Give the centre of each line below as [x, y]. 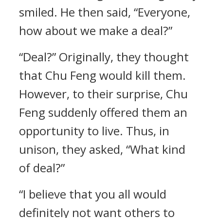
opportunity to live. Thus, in [94, 131]
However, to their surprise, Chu [103, 94]
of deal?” [42, 168]
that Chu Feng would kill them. [102, 75]
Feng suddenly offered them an [103, 112]
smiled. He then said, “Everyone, [105, 12]
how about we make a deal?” [96, 30]
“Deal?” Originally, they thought [104, 57]
